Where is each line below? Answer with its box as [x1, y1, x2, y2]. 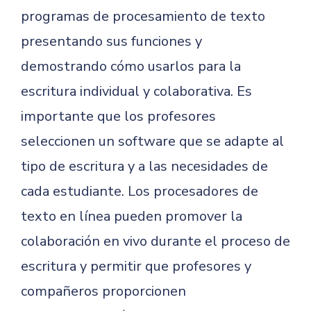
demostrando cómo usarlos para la [21, 57, 241, 76]
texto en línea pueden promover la [21, 207, 242, 226]
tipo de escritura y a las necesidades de [21, 157, 268, 176]
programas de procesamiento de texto [21, 7, 265, 26]
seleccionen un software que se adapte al [21, 132, 284, 151]
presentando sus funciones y [21, 32, 202, 51]
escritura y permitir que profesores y [21, 257, 251, 276]
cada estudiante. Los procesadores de [21, 182, 258, 201]
